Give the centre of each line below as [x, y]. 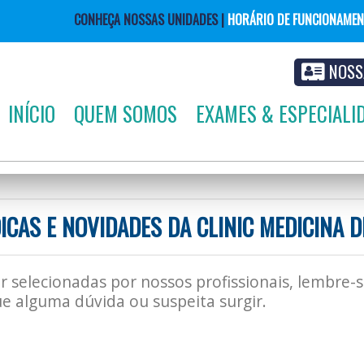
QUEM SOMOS [126, 113]
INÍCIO [32, 113]
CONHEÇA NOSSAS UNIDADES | [151, 19]
